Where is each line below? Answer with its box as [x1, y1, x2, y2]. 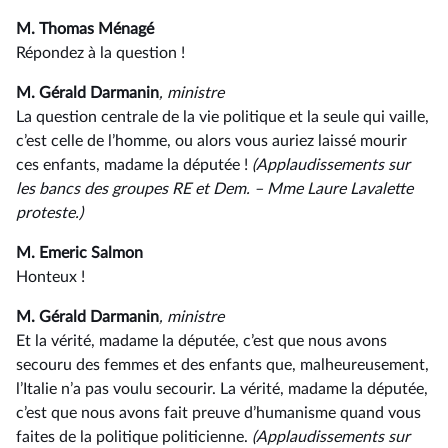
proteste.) [16, 205, 83, 221]
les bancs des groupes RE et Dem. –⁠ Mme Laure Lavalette [16, 181, 413, 197]
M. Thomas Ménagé [16, 21, 154, 37]
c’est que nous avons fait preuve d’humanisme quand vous [16, 405, 421, 421]
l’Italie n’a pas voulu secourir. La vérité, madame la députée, [16, 381, 428, 397]
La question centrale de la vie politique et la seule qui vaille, [16, 109, 429, 125]
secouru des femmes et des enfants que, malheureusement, [16, 357, 429, 373]
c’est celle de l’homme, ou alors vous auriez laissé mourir [16, 133, 407, 149]
